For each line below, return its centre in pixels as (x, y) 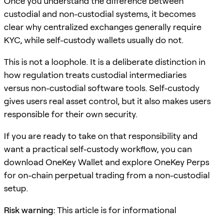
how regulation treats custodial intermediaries (95, 75)
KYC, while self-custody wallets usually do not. (94, 40)
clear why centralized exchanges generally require (103, 27)
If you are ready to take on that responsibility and (101, 136)
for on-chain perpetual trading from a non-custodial (107, 175)
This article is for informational (116, 210)
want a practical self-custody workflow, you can (98, 149)
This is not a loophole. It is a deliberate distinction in (105, 62)
